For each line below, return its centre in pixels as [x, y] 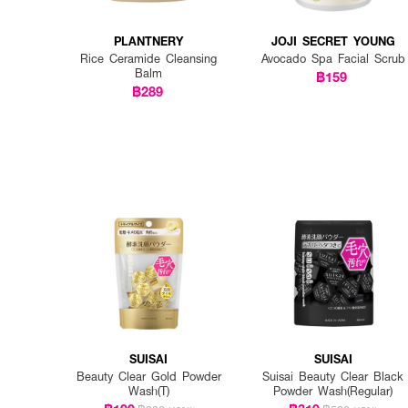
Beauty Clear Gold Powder [148, 377]
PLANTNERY [149, 40]
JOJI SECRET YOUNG [333, 40]
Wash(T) [148, 391]
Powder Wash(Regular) [333, 391]
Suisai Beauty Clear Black [333, 377]
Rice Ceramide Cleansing [149, 58]
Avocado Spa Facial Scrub [333, 58]
